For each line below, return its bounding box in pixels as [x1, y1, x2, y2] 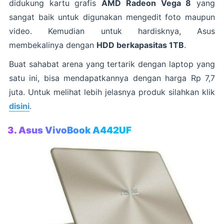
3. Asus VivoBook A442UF [7, 124, 131, 136]
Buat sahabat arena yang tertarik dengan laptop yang [9, 58, 215, 69]
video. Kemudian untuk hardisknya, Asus [9, 25, 215, 36]
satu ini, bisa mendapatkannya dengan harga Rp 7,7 [9, 72, 215, 83]
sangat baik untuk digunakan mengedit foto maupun [9, 11, 215, 22]
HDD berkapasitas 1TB [96, 39, 184, 50]
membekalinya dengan [9, 39, 96, 50]
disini [9, 100, 29, 111]
